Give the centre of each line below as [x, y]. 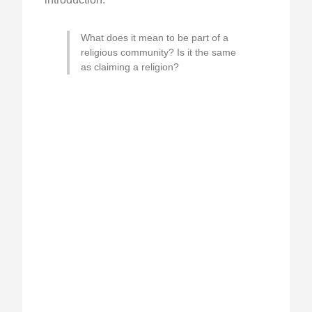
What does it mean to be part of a [154, 37]
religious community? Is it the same [158, 52]
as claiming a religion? [130, 67]
